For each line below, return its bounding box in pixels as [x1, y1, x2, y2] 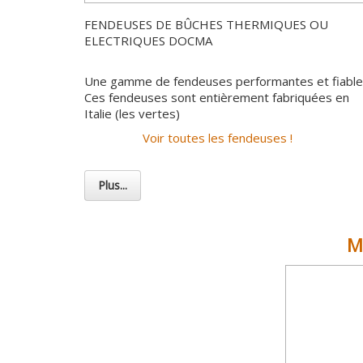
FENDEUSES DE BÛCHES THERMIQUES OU [84, 16, 328, 33]
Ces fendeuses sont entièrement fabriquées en [84, 89, 349, 106]
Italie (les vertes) [84, 105, 180, 122]
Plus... [98, 177, 127, 194]
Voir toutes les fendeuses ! [143, 130, 293, 147]
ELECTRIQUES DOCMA [84, 32, 212, 49]
